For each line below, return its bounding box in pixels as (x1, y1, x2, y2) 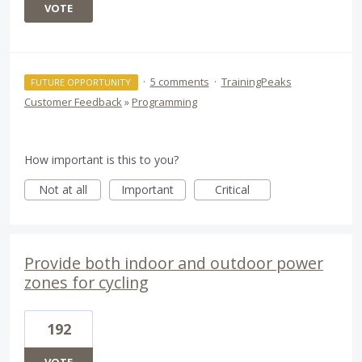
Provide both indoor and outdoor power (24, 252, 323, 275)
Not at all (38, 182, 87, 198)
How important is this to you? (24, 152, 179, 168)
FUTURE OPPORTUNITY (31, 76, 132, 89)
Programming (132, 95, 197, 110)
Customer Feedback (24, 95, 122, 110)
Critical (215, 182, 250, 198)
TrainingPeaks (221, 74, 292, 90)
